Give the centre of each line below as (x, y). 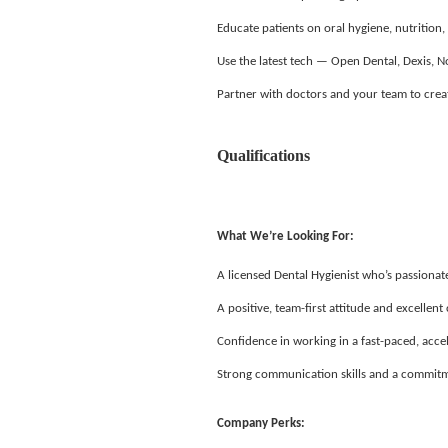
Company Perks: (262, 423)
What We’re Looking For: (285, 237)
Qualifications (263, 155)
